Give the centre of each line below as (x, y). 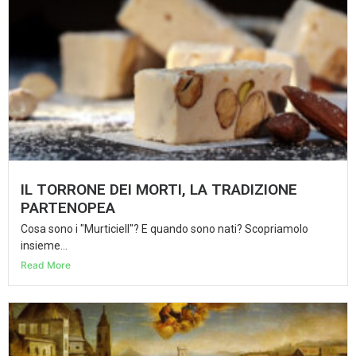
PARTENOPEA (68, 207)
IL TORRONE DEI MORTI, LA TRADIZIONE (159, 189)
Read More (46, 265)
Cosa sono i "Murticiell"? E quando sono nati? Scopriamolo (164, 228)
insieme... (44, 245)
